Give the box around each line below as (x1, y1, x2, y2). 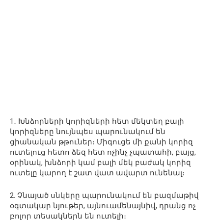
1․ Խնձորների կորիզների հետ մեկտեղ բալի (10, 117, 184, 126)
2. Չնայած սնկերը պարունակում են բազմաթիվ (10, 191, 199, 200)
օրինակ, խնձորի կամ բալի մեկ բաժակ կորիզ (10, 158, 191, 167)
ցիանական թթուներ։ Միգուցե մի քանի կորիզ (10, 137, 193, 146)
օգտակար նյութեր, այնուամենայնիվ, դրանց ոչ (10, 201, 196, 210)
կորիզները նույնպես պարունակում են (10, 127, 165, 136)
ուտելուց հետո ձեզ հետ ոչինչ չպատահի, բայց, (10, 148, 196, 157)
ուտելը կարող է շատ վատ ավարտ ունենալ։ (10, 168, 185, 177)
